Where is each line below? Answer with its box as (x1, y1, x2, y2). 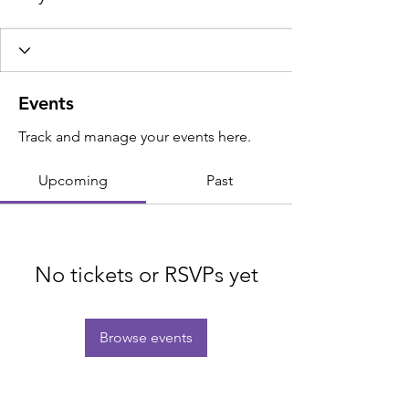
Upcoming (38, 172, 108, 189)
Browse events (100, 329, 193, 346)
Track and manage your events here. (18, 128, 251, 145)
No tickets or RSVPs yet (34, 261, 258, 288)
